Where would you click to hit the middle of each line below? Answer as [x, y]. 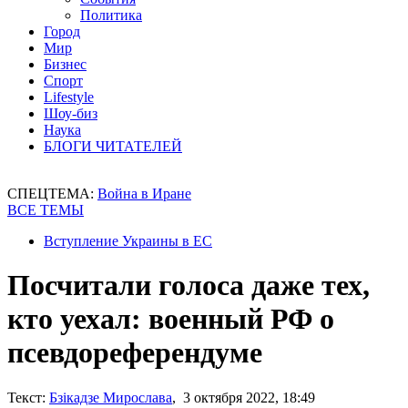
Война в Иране [144, 194]
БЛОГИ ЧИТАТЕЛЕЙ [113, 146]
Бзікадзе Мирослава [111, 397]
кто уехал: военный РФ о [171, 319]
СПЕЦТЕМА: [52, 194]
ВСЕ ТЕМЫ [46, 210]
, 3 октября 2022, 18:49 [244, 397]
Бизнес [65, 64]
